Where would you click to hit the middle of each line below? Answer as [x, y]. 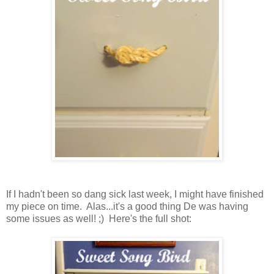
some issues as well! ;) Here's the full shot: [99, 219]
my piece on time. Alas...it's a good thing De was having [127, 207]
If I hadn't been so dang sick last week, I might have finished [135, 194]
